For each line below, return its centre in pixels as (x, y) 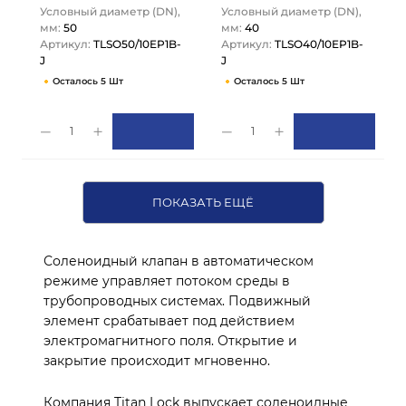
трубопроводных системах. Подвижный (177, 300)
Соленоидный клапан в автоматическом (179, 261)
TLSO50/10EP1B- (137, 43)
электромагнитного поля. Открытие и (170, 340)
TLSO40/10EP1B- (319, 43)
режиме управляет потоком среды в (167, 280)
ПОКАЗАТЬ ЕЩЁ (203, 203)
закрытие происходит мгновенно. (157, 360)
